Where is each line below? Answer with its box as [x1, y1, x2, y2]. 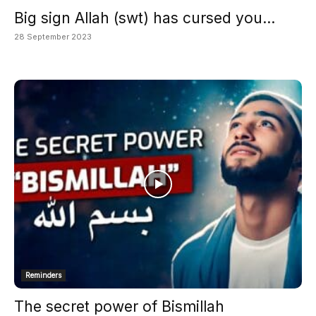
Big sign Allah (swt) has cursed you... [14, 8, 275, 27]
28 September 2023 [14, 31, 92, 42]
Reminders [25, 270, 61, 279]
